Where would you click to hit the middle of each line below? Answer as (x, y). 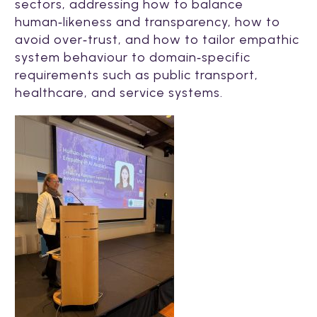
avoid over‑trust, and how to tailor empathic (157, 39)
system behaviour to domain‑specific (133, 57)
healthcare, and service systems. (119, 92)
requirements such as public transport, (137, 75)
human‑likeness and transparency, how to (148, 22)
